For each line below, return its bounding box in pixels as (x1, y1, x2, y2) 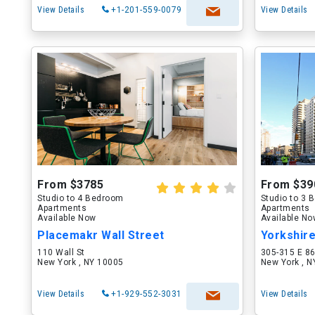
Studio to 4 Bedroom (37, 193, 124, 203)
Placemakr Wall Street (37, 229, 165, 242)
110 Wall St (37, 247, 85, 257)
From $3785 (37, 178, 103, 191)
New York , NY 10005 (37, 257, 124, 267)
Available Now (37, 213, 96, 223)
